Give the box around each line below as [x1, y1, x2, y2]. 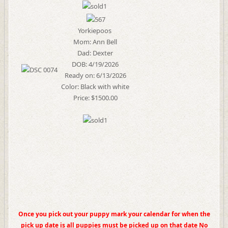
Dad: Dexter [77, 48, 113, 58]
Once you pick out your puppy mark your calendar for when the [18, 210, 210, 218]
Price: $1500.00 [73, 93, 118, 102]
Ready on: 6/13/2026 [64, 71, 126, 80]
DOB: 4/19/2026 [72, 60, 119, 69]
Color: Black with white [61, 82, 129, 91]
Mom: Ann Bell [73, 37, 117, 46]
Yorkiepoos [77, 26, 113, 35]
